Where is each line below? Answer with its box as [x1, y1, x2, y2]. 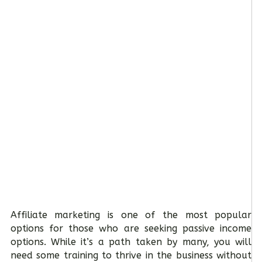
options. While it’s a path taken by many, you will [10, 236, 252, 247]
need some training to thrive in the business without [10, 250, 252, 261]
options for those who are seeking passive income [10, 223, 252, 234]
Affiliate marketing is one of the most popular [10, 209, 252, 220]
